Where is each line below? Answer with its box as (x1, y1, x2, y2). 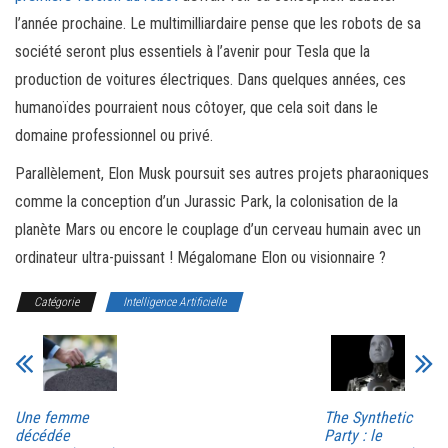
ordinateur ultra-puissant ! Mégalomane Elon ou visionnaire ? (15, 248, 386, 268)
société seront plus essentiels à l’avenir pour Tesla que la (15, 42, 370, 62)
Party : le (323, 425, 382, 445)
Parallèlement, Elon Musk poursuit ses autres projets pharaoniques (15, 164, 429, 184)
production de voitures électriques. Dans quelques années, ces (15, 70, 406, 90)
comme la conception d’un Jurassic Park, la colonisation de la (15, 192, 398, 212)
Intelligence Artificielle (123, 295, 226, 310)
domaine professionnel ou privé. (15, 126, 213, 146)
